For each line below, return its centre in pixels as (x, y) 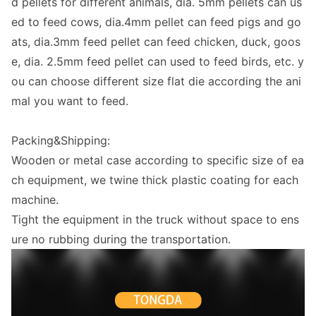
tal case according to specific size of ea (197, 160)
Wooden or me (50, 160)
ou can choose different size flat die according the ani (156, 81)
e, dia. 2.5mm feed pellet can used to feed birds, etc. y (158, 62)
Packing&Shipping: (61, 141)
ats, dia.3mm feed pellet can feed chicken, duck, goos (156, 42)
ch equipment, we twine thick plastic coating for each (155, 180)
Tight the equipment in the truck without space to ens (155, 220)
